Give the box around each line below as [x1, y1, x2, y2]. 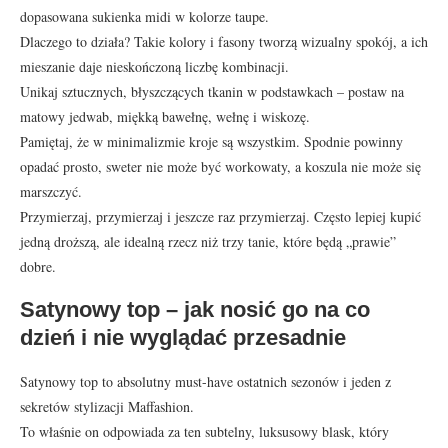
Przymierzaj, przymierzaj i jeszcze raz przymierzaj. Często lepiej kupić [20, 206, 421, 226]
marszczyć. [20, 181, 82, 201]
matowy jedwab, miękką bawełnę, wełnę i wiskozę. [20, 106, 310, 126]
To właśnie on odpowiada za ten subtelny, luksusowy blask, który [20, 421, 389, 441]
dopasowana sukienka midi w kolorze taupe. [20, 6, 269, 26]
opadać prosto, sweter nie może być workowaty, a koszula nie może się [20, 156, 421, 176]
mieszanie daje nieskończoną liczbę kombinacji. [20, 56, 289, 76]
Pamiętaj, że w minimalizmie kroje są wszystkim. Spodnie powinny [20, 131, 403, 151]
